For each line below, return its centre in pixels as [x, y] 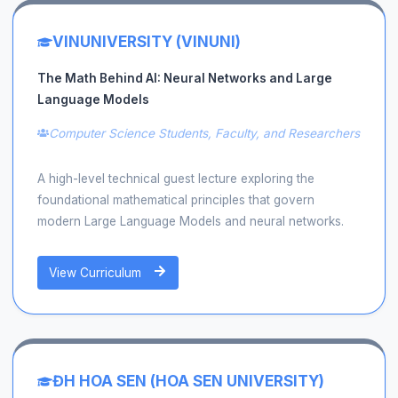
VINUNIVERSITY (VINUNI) [146, 42]
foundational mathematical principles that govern [175, 199]
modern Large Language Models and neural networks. [190, 221]
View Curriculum [97, 272]
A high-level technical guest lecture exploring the [175, 178]
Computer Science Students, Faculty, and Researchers [205, 133]
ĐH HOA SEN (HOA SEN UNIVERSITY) [188, 382]
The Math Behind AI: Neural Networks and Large [184, 79]
